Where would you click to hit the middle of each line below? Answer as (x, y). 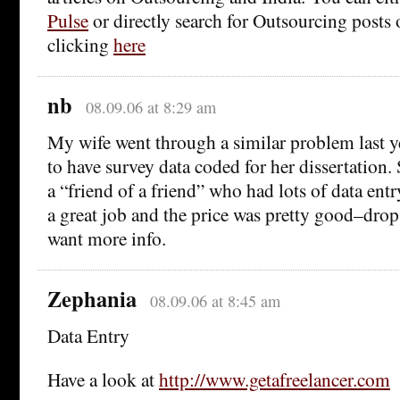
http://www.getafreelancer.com (275, 379)
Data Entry (88, 336)
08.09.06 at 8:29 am (150, 108)
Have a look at (103, 379)
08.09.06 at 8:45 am (215, 301)
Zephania (92, 299)
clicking (80, 45)
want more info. (107, 238)
